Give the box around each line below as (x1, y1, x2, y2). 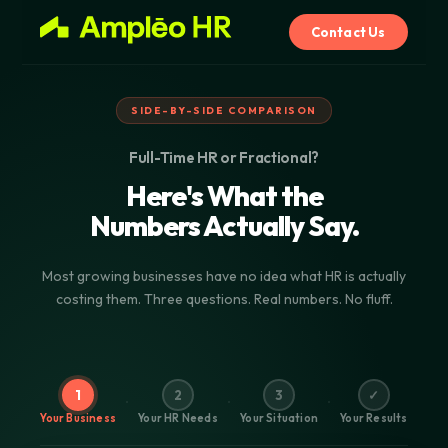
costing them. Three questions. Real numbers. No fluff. (55, 290, 393, 308)
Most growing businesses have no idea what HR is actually (42, 267, 406, 285)
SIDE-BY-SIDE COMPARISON (131, 104, 317, 117)
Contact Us (310, 24, 386, 40)
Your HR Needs (138, 411, 218, 425)
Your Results (340, 411, 408, 425)
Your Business (40, 411, 116, 425)
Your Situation (240, 411, 318, 425)
